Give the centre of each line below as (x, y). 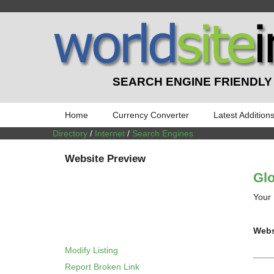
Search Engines (163, 133)
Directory (70, 133)
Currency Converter (151, 115)
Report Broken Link (102, 266)
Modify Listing (91, 250)
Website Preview (105, 159)
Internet (110, 133)
